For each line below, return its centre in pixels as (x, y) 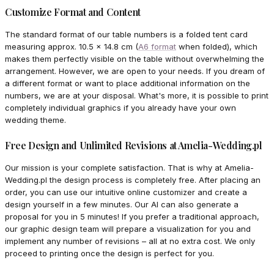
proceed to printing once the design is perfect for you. (109, 254)
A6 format (157, 47)
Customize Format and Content (73, 12)
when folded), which (217, 47)
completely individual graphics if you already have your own (120, 108)
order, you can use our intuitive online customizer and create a (126, 192)
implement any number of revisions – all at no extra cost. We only (130, 241)
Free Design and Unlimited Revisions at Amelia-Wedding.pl (134, 146)
